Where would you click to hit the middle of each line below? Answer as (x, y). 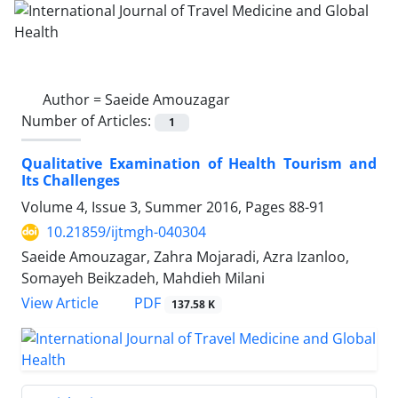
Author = (74, 99)
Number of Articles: (88, 121)
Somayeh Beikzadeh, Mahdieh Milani (143, 279)
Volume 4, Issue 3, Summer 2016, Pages (155, 207)
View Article (60, 303)
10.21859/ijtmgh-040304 (126, 232)
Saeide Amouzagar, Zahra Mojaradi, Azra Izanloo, (185, 257)
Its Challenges (71, 181)
